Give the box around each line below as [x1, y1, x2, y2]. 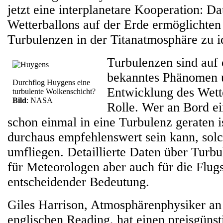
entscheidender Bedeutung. [7, 175, 149, 189]
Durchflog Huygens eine [12, 78, 90, 87]
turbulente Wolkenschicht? [12, 87, 96, 96]
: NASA [26, 96, 53, 105]
